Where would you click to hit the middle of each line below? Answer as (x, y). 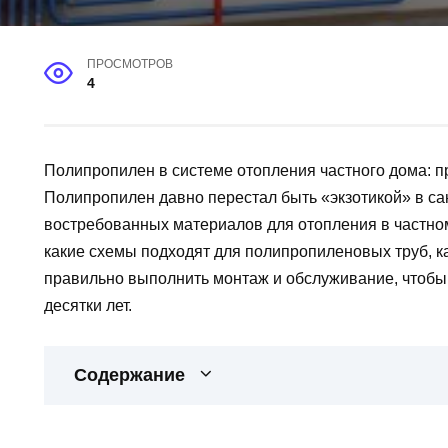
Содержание (129, 375)
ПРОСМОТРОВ (130, 64)
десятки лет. (88, 305)
